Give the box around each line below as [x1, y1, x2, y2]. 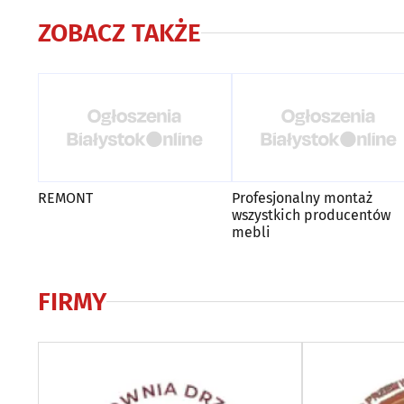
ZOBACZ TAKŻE [38, 17, 201, 48]
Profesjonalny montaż [232, 188, 372, 207]
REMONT [38, 188, 93, 207]
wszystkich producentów [232, 206, 390, 224]
